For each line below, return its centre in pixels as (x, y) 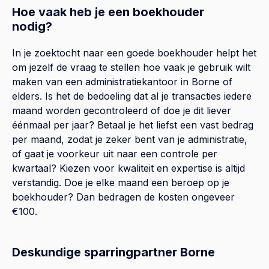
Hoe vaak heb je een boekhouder (108, 12)
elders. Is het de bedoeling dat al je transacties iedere (132, 96)
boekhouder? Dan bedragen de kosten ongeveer (123, 197)
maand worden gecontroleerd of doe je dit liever (122, 110)
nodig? (32, 26)
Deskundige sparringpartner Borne (113, 252)
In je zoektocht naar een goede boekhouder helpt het (134, 53)
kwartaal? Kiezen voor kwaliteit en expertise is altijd (128, 168)
